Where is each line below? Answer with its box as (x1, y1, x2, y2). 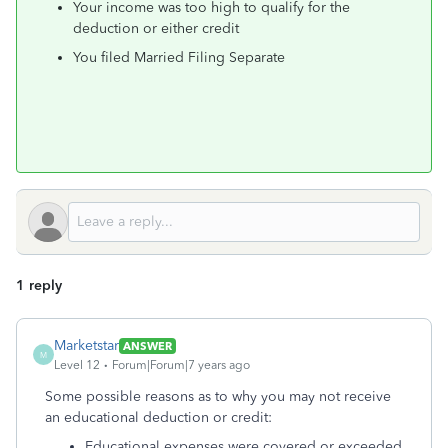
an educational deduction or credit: (45, 409, 272, 426)
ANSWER (123, 338, 172, 353)
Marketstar (54, 337, 119, 354)
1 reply (16, 277, 62, 294)
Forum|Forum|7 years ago (112, 358, 250, 372)
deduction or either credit (73, 20, 239, 37)
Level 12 (54, 358, 100, 372)
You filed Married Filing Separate (73, 49, 285, 66)
